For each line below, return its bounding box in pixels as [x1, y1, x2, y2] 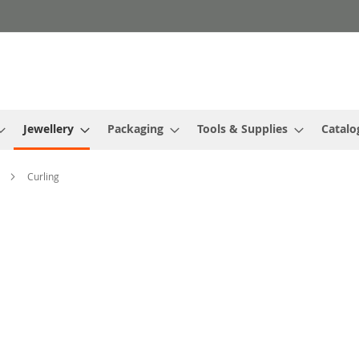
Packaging [107, 121, 163, 137]
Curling [27, 170, 59, 184]
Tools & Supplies [197, 121, 288, 137]
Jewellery [23, 121, 74, 137]
